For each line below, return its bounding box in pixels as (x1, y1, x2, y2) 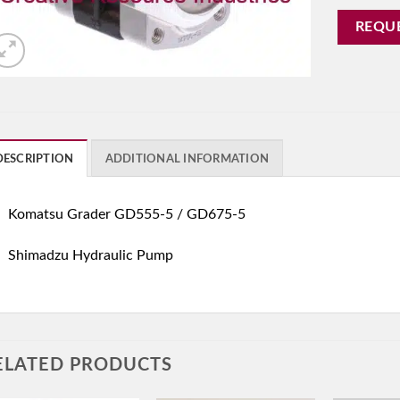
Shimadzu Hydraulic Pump (7, 247, 173, 262)
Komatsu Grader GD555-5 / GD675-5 (7, 207, 246, 222)
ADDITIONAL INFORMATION (104, 154, 270, 165)
